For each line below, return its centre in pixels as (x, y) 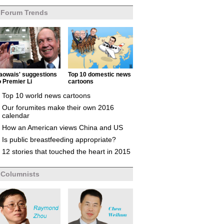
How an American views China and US (62, 127)
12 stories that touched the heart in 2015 (66, 151)
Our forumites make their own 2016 (58, 107)
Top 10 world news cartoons (46, 95)
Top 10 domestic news (99, 74)
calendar (16, 115)
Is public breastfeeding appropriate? (59, 139)
